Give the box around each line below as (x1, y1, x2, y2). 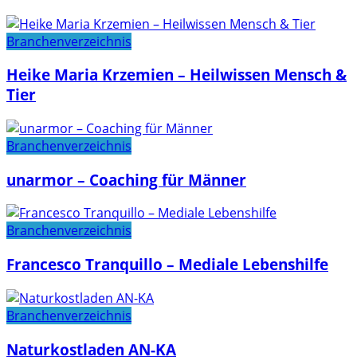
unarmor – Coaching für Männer (6, 169, 246, 190)
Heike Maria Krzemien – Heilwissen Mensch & (6, 65, 347, 85)
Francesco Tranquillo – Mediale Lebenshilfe (6, 254, 328, 275)
